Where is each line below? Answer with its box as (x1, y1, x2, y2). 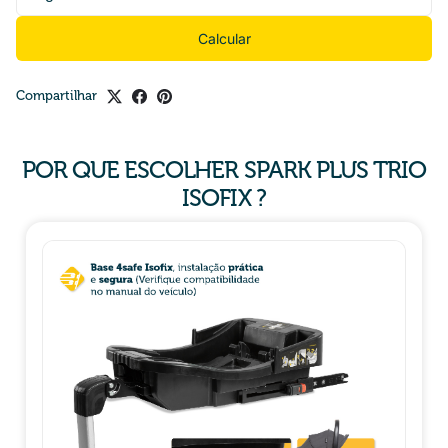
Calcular (197, 29, 251, 47)
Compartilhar (16, 88, 97, 104)
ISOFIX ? (182, 183, 266, 213)
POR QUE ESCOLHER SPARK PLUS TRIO (21, 155, 427, 185)
